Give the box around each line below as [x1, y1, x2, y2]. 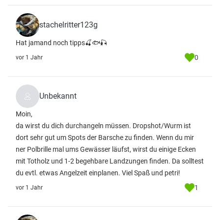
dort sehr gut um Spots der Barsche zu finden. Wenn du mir [16, 134, 194, 141]
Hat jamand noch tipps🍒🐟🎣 [16, 39, 107, 47]
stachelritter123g [39, 20, 98, 29]
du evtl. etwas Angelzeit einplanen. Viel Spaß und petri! [16, 169, 180, 177]
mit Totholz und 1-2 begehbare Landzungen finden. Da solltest [16, 157, 204, 165]
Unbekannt [39, 91, 77, 101]
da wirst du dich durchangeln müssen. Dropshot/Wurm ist [16, 122, 191, 130]
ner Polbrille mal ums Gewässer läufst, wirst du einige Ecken [16, 145, 196, 153]
